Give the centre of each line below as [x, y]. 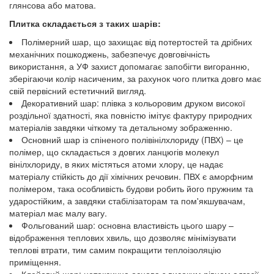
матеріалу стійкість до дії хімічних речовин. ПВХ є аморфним [131, 176]
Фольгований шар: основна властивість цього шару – [128, 225]
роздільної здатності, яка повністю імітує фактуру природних [131, 115]
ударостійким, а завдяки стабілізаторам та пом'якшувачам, [127, 200]
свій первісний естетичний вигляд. [78, 90]
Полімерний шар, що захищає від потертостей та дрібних [137, 41]
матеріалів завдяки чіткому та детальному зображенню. [121, 127]
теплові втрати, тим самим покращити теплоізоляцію [115, 249]
